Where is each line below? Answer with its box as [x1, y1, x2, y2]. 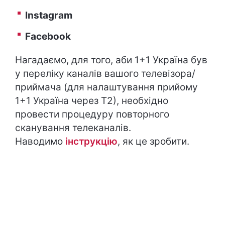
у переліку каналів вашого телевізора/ [15, 68, 195, 80]
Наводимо [15, 136, 65, 148]
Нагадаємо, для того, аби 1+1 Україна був [15, 54, 207, 66]
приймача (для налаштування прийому [15, 81, 198, 93]
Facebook [25, 31, 71, 43]
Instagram [25, 10, 72, 22]
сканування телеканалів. [15, 122, 131, 134]
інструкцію [65, 136, 118, 148]
